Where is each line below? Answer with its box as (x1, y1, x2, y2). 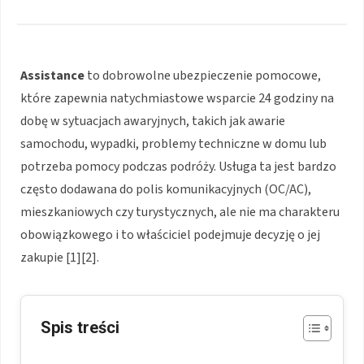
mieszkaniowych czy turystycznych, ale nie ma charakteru (20, 202, 340, 221)
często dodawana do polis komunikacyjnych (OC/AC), (20, 180, 311, 198)
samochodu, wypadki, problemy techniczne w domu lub (20, 134, 327, 153)
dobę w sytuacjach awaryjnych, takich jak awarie (20, 111, 285, 130)
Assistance (20, 66, 84, 84)
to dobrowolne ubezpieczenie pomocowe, (84, 66, 321, 84)
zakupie (20, 248, 66, 266)
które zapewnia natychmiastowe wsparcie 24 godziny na (20, 89, 334, 107)
